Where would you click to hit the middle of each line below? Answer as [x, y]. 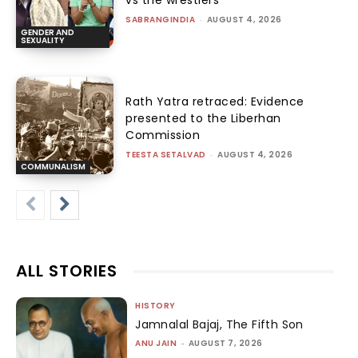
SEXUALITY [43, 40]
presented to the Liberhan [203, 119]
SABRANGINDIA [161, 20]
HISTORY [155, 306]
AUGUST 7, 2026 [225, 344]
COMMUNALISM [53, 167]
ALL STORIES [67, 271]
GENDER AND [48, 32]
